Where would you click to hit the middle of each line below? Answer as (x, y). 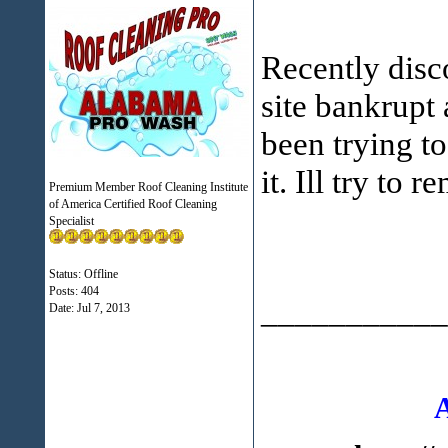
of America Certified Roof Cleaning (132, 204)
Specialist (71, 221)
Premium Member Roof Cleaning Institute (148, 187)
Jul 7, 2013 (103, 308)
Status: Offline (83, 274)
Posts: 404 (73, 291)
